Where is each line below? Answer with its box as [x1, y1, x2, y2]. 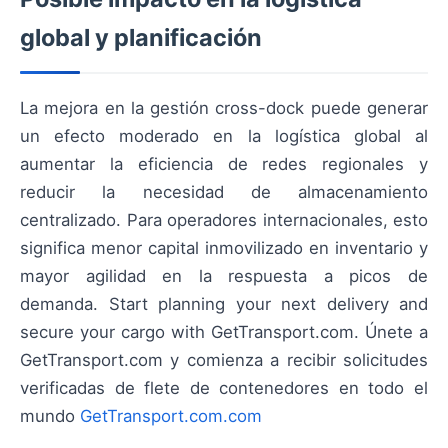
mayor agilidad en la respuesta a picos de [20, 266, 428, 287]
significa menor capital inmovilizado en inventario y [20, 238, 428, 259]
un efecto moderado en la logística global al [20, 126, 428, 147]
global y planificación [20, 23, 262, 53]
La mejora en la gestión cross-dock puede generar [20, 98, 428, 119]
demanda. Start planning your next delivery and [20, 294, 428, 315]
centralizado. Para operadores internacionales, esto [20, 210, 428, 231]
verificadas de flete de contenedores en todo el [20, 378, 428, 399]
